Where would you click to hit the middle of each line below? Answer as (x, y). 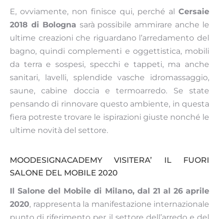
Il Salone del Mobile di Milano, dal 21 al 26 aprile (109, 191)
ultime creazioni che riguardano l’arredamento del (109, 38)
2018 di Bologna (45, 25)
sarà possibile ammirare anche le (144, 25)
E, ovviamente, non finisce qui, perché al (94, 12)
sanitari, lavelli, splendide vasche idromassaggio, (109, 78)
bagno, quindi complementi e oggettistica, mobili (109, 51)
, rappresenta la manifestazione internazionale (119, 204)
